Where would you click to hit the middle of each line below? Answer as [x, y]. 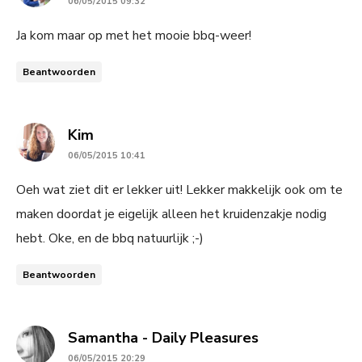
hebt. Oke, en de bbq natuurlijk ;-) [110, 238]
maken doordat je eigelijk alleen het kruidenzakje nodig [171, 214]
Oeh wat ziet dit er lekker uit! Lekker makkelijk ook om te [179, 189]
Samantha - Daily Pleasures [163, 337]
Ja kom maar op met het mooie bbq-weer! [134, 35]
